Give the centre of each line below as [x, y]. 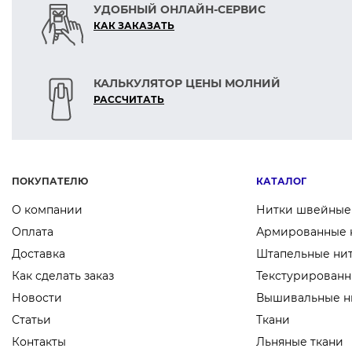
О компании [47, 210]
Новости [37, 298]
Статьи [31, 320]
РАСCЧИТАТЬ [129, 99]
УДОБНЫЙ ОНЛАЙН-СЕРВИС [180, 9]
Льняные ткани [300, 342]
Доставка [38, 254]
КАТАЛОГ [282, 181]
